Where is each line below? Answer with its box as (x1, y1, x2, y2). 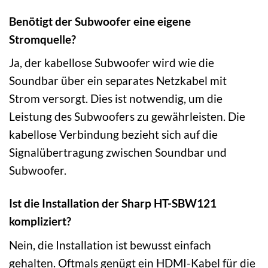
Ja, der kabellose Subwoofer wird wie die (9, 56, 214, 70)
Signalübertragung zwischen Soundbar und (9, 145, 227, 160)
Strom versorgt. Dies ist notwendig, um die (9, 92, 223, 106)
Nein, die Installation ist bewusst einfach (9, 237, 211, 252)
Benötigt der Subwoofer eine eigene (9, 14, 191, 28)
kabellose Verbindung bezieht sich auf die (9, 127, 218, 142)
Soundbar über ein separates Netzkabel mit (9, 74, 227, 88)
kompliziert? (9, 214, 71, 229)
